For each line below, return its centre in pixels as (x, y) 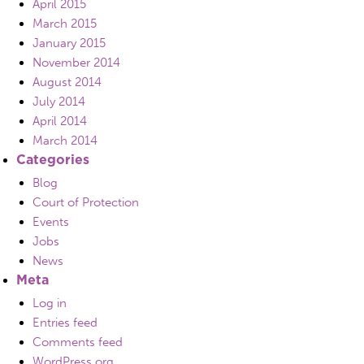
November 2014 (76, 62)
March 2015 (65, 23)
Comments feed (78, 342)
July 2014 (59, 101)
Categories (53, 159)
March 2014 (65, 140)
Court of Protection (86, 202)
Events (51, 221)
